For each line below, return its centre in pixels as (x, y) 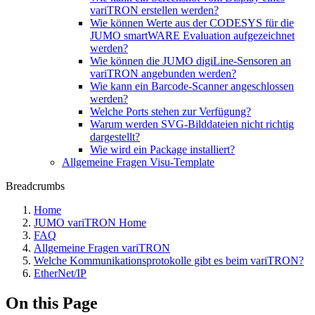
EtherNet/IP (60, 273)
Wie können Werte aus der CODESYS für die (192, 23)
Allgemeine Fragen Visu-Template (138, 162)
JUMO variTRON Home (90, 223)
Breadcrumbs (35, 186)
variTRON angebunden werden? (163, 73)
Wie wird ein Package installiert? (162, 149)
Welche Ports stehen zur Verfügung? (171, 111)
